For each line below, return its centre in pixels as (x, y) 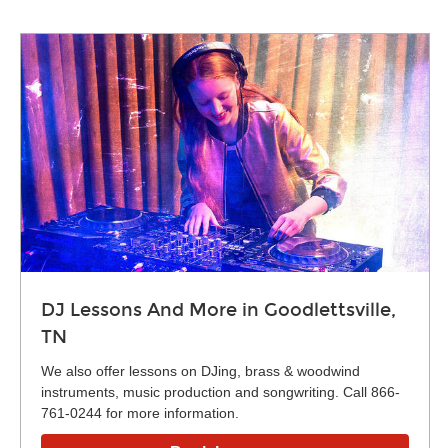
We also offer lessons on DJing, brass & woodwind (200, 370)
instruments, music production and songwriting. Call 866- (220, 391)
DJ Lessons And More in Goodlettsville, (218, 309)
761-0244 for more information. (140, 412)
